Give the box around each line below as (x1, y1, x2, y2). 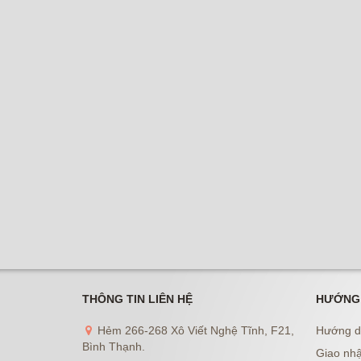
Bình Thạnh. (82, 340, 145, 353)
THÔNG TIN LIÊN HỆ (82, 293, 193, 305)
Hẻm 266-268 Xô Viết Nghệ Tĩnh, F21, (94, 324, 294, 337)
